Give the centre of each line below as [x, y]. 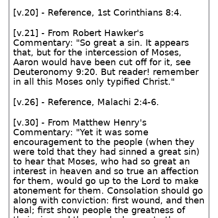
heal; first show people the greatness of [99, 210]
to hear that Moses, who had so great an [102, 161]
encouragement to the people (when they [104, 142]
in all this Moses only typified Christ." [94, 82]
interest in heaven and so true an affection [106, 171]
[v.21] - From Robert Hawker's [79, 33]
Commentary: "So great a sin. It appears [101, 43]
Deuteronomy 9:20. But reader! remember [106, 72]
